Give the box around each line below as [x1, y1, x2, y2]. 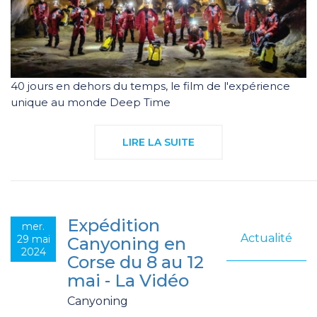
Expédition [67, 214, 160, 236]
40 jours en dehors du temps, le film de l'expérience [11, 79, 290, 93]
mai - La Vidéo [67, 270, 189, 291]
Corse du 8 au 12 [67, 251, 204, 272]
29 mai [16, 232, 50, 246]
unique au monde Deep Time [11, 95, 171, 109]
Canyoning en [67, 233, 186, 254]
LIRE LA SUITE [122, 135, 195, 149]
